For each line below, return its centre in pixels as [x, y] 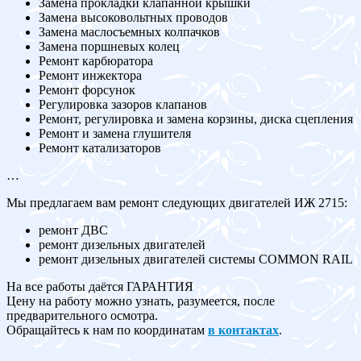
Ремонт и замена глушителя [115, 134]
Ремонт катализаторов [100, 148]
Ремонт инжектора [90, 76]
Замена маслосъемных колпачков [129, 32]
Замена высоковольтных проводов [133, 18]
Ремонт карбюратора [96, 61]
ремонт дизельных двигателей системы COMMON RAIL [196, 259]
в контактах [243, 330]
